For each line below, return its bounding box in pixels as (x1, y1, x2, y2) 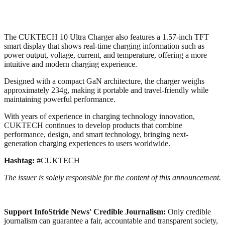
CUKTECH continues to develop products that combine (4, 121, 182, 130)
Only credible (168, 207, 211, 216)
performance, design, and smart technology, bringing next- (4, 130, 188, 139)
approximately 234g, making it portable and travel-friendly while (4, 85, 208, 94)
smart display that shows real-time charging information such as (4, 41, 204, 50)
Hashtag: (4, 156, 37, 165)
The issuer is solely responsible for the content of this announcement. (4, 173, 221, 182)
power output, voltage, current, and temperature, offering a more (4, 50, 207, 59)
